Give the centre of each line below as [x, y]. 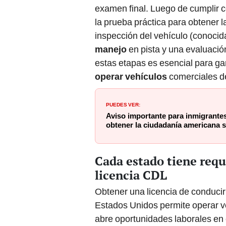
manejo [111, 49]
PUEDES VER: [123, 104]
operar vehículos [132, 77]
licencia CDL [131, 175]
